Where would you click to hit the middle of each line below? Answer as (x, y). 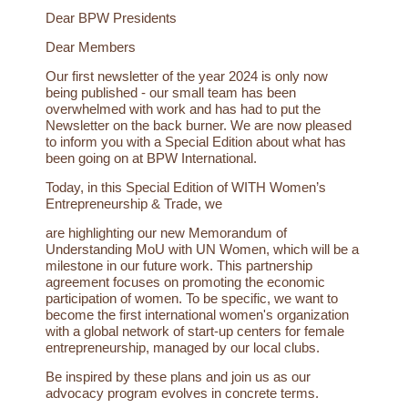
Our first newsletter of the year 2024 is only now (187, 76)
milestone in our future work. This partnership (179, 266)
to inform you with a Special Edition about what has (196, 142)
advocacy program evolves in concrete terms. (184, 393)
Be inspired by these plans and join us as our (178, 377)
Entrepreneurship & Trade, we (136, 204)
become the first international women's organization (197, 315)
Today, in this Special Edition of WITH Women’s (186, 188)
